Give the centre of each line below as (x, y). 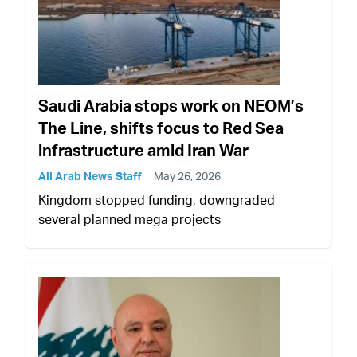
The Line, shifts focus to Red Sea (161, 127)
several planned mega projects (129, 219)
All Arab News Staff (90, 175)
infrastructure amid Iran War (143, 150)
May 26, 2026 (187, 175)
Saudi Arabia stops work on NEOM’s (171, 105)
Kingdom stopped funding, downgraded (157, 200)
